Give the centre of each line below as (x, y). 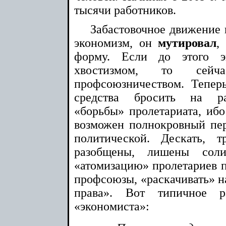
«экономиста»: (112, 206)
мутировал (187, 43)
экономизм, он (116, 43)
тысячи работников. (125, 10)
